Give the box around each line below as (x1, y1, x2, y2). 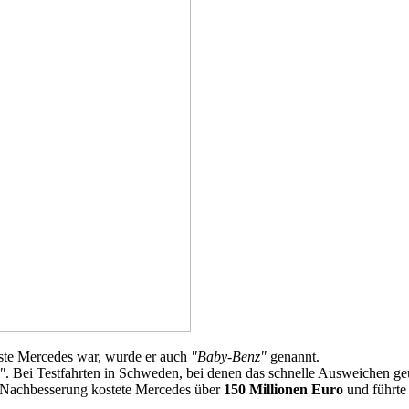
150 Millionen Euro (224, 382, 343, 397)
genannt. (267, 349, 320, 364)
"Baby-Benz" (191, 349, 267, 364)
